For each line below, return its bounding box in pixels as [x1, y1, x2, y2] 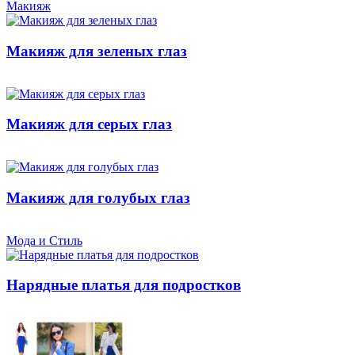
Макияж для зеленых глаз [6, 43, 187, 60]
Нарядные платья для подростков [6, 277, 241, 294]
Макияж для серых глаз [6, 116, 172, 133]
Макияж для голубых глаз [6, 189, 190, 206]
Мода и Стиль [6, 233, 82, 247]
